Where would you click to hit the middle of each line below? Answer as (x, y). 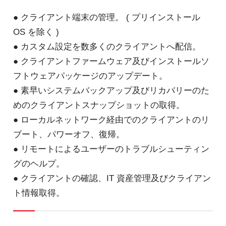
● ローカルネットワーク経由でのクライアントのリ (111, 120)
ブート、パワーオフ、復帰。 (69, 134)
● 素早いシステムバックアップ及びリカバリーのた (111, 91)
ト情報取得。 (39, 193)
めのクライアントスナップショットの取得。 (99, 105)
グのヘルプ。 (39, 164)
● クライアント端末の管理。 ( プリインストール (106, 17)
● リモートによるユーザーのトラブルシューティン (111, 149)
